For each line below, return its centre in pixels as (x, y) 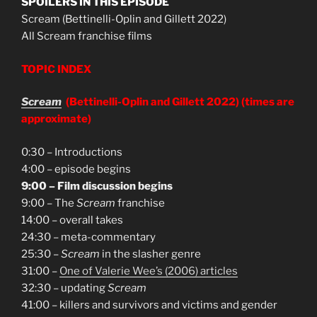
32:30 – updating (64, 288)
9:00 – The (49, 203)
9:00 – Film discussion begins (97, 186)
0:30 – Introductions (72, 152)
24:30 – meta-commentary (88, 237)
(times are (268, 102)
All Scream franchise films (87, 36)
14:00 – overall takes (72, 220)
